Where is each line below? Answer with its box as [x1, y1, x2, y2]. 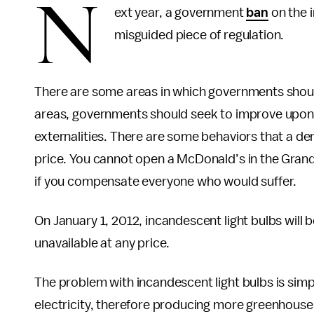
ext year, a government [114, 6, 247, 20]
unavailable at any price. [34, 236, 170, 250]
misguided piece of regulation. [114, 28, 285, 42]
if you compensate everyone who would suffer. [34, 175, 297, 189]
